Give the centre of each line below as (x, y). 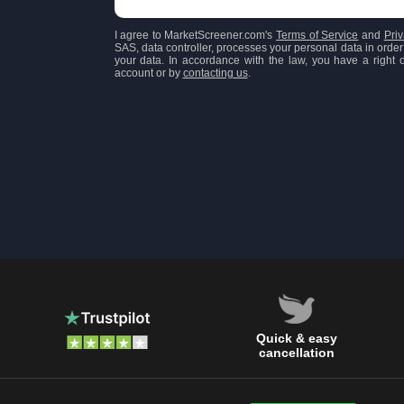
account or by (148, 73)
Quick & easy (297, 338)
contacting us (215, 73)
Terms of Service (317, 35)
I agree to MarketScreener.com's (195, 35)
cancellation (297, 353)
